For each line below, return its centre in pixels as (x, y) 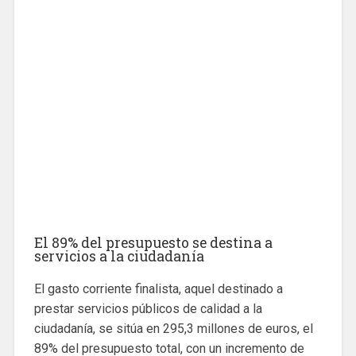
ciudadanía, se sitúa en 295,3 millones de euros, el (173, 329)
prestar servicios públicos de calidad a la (148, 309)
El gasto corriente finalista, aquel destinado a (158, 289)
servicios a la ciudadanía (119, 257)
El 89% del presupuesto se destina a (153, 243)
